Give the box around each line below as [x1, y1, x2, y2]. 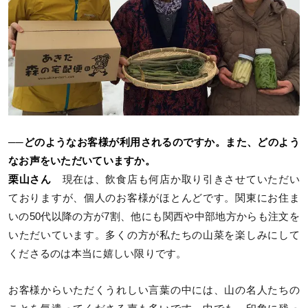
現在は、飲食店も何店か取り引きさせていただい [51, 173, 300, 185]
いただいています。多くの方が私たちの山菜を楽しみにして [8, 229, 300, 241]
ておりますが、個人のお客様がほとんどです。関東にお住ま [8, 192, 300, 203]
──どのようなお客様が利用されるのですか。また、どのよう [8, 136, 300, 148]
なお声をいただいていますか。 [8, 155, 155, 166]
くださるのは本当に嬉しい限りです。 [8, 247, 187, 259]
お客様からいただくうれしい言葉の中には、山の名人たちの [8, 284, 300, 296]
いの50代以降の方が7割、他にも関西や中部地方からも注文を [8, 210, 300, 222]
